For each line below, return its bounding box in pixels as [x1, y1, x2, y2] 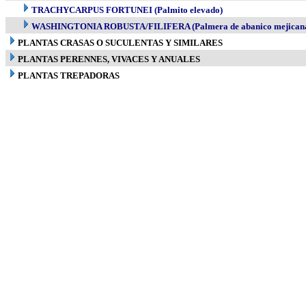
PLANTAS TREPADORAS [18, 70, 120, 81]
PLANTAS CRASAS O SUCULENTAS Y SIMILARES [18, 38, 223, 48]
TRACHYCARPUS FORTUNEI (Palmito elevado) [31, 5, 223, 15]
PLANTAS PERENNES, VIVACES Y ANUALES [18, 54, 200, 64]
